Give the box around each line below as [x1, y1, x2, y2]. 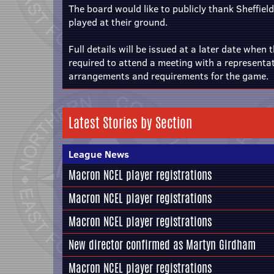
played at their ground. [68, 15, 168, 29]
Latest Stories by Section [68, 113, 192, 133]
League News [68, 147, 129, 161]
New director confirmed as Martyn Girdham [68, 236, 256, 253]
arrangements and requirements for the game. [68, 69, 268, 83]
